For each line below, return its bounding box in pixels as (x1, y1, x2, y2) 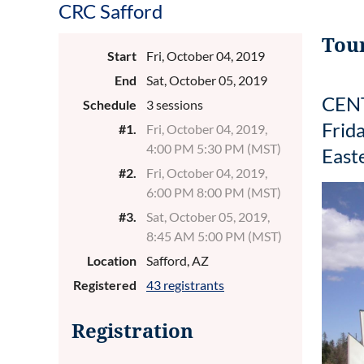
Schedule (83, 97, 136, 112)
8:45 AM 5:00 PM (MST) (146, 228, 282, 244)
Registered (73, 277, 136, 292)
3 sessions (146, 97, 203, 112)
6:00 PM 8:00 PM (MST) (146, 184, 281, 200)
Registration (71, 320, 193, 343)
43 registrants (146, 277, 224, 292)
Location (87, 253, 136, 268)
